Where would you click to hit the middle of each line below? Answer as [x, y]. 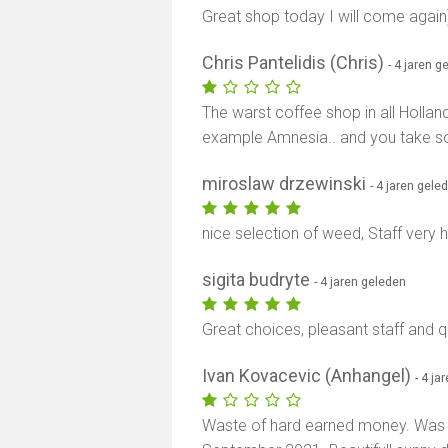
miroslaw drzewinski [286, 183]
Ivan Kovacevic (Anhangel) [309, 375]
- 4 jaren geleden [360, 281]
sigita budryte [258, 279]
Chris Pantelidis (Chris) [295, 62]
